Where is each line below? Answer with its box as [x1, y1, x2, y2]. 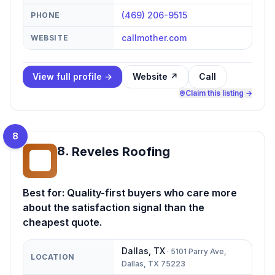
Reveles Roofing [72, 144, 170, 159]
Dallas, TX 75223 [122, 258, 185, 268]
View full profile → [33, 71, 112, 82]
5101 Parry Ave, [171, 246, 227, 256]
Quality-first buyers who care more [67, 186, 237, 199]
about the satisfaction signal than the [23, 201, 204, 214]
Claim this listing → [185, 88, 252, 98]
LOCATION [31, 252, 75, 261]
